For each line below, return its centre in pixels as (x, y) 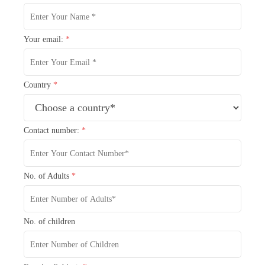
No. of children (49, 222)
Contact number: (53, 130)
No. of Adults (48, 176)
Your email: (45, 39)
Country (38, 85)
